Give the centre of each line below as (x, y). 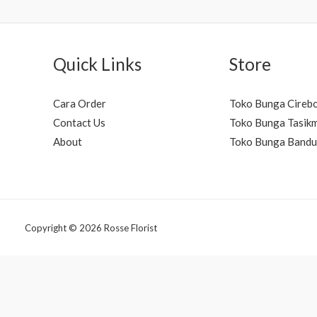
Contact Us (79, 123)
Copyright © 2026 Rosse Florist (91, 227)
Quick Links (97, 64)
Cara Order (80, 104)
